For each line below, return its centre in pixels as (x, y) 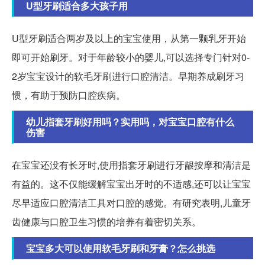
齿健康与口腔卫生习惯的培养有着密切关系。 (106, 221)
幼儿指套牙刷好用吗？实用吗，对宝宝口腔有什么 (130, 121)
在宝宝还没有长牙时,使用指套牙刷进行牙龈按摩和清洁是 (131, 164)
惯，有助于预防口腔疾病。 (69, 95)
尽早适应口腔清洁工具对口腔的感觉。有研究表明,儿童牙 (131, 202)
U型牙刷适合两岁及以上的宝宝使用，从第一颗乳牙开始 (129, 38)
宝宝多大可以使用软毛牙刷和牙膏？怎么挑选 (121, 248)
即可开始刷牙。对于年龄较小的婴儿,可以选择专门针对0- (131, 57)
